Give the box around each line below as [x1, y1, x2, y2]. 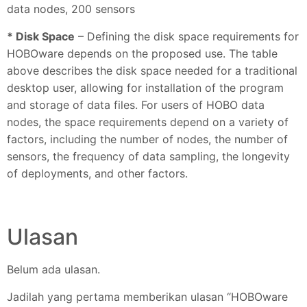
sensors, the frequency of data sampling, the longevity [7, 149, 290, 163]
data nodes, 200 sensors [7, 2, 135, 16]
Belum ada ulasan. [7, 262, 100, 277]
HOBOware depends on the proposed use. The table [7, 46, 278, 60]
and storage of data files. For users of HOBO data [7, 97, 265, 112]
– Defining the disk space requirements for [75, 29, 299, 43]
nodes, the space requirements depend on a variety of [7, 114, 288, 129]
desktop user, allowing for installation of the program [7, 80, 284, 95]
